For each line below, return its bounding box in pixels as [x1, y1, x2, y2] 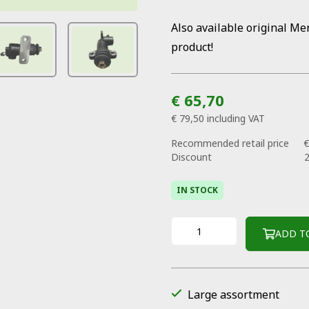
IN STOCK [177, 184, 218, 196]
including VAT [207, 112, 265, 125]
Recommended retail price [171, 137, 289, 150]
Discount [171, 150, 212, 163]
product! [171, 39, 213, 54]
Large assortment [188, 287, 279, 302]
